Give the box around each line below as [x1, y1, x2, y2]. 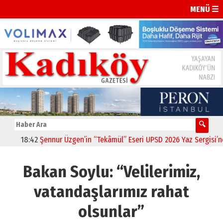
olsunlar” [78, 202, 145, 222]
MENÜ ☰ [190, 4, 219, 14]
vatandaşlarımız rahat [33, 182, 189, 202]
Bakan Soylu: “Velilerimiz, [22, 162, 200, 182]
